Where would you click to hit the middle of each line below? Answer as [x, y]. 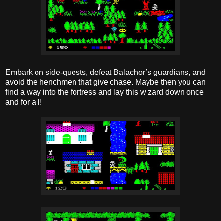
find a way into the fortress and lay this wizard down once [105, 92]
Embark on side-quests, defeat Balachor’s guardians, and [106, 73]
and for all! [24, 102]
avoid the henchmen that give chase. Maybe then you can [106, 82]
